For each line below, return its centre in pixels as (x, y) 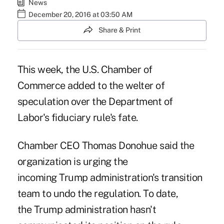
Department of (141, 101)
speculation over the (63, 101)
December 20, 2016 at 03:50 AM (80, 15)
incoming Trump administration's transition (110, 177)
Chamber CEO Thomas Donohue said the (106, 145)
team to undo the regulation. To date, (98, 193)
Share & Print (119, 30)
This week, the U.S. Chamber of (85, 69)
